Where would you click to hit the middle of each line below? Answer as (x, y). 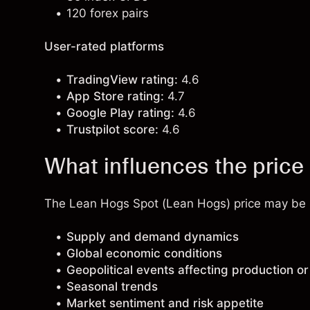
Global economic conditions (144, 253)
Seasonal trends (112, 286)
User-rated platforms (104, 46)
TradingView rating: (122, 80)
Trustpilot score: (112, 129)
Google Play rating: (120, 113)
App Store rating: (115, 96)
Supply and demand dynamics (153, 237)
